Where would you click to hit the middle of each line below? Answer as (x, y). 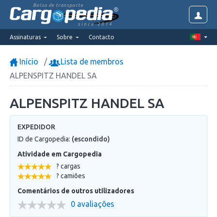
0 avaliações (93, 204)
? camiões (71, 176)
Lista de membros (91, 62)
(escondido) (91, 139)
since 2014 (95, 24)
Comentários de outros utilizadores (76, 191)
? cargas (68, 166)
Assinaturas (25, 37)
